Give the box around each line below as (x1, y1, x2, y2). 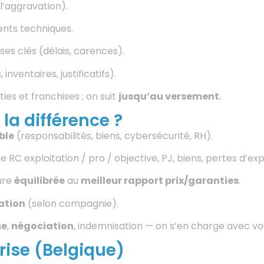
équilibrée (14, 174, 65, 188)
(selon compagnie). (25, 196, 119, 210)
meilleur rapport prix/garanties (81, 174, 239, 188)
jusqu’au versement (118, 90, 219, 104)
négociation (11, 219, 74, 233)
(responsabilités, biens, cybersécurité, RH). (14, 128, 213, 143)
